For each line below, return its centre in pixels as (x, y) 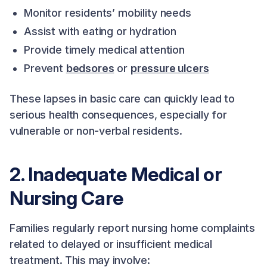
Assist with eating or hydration (100, 31)
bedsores (90, 68)
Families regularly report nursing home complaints (132, 228)
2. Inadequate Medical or (116, 174)
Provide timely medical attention (104, 50)
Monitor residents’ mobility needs (108, 13)
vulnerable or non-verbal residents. (96, 131)
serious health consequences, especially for (118, 115)
